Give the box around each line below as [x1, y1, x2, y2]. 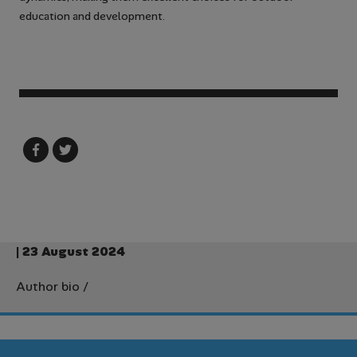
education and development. [19, 9, 165, 23]
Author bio [16, 278, 80, 295]
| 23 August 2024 [16, 243, 125, 260]
